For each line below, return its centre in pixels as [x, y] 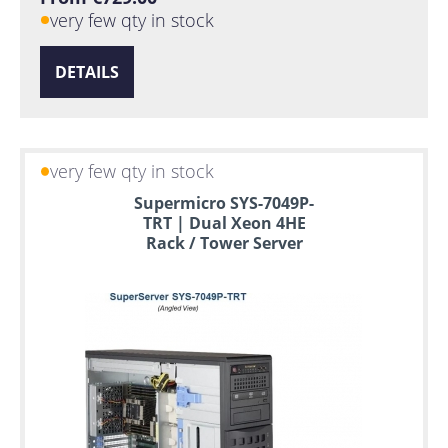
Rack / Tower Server [224, 243]
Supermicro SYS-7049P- [224, 203]
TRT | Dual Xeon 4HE [224, 223]
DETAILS [87, 72]
